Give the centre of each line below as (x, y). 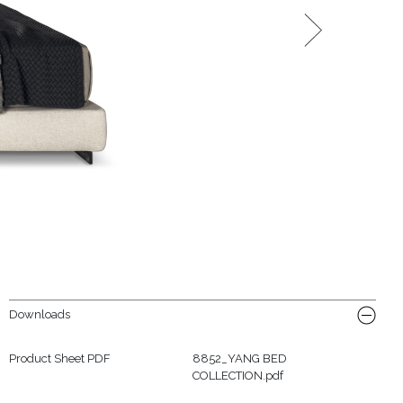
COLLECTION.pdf (237, 375)
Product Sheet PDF (59, 358)
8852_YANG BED (239, 358)
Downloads (39, 314)
